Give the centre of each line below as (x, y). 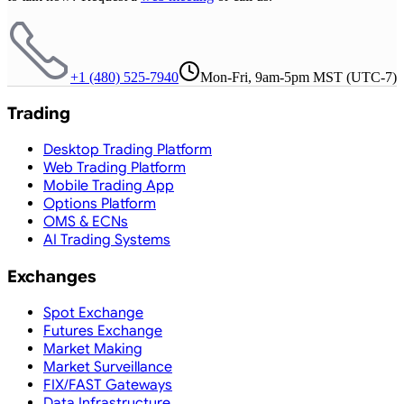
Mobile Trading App (109, 186)
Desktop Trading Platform (128, 150)
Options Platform (100, 204)
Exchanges (52, 276)
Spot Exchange (93, 312)
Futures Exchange (103, 331)
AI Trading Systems (107, 240)
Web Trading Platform (115, 168)
